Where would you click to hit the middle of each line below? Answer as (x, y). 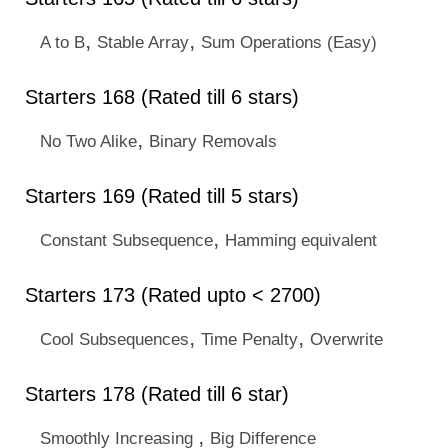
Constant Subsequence (126, 240)
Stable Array (143, 42)
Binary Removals (213, 141)
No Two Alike (88, 141)
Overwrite (346, 339)
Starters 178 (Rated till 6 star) (157, 394)
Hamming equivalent (301, 240)
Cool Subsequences (114, 339)
